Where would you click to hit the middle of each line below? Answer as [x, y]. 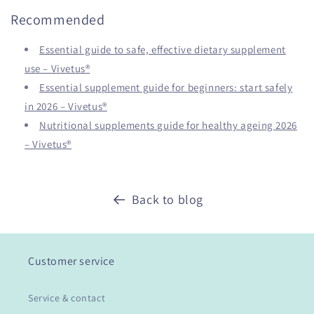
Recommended [58, 19]
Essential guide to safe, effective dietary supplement [163, 50]
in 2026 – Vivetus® [66, 107]
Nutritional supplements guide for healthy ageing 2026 [168, 125]
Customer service [71, 261]
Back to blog [168, 200]
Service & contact [67, 298]
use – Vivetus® [57, 69]
